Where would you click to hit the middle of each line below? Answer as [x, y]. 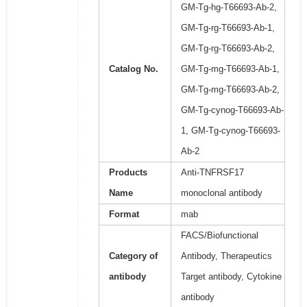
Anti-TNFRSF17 [212, 173]
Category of [133, 256]
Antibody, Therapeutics [226, 256]
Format [124, 214]
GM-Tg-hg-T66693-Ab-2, [229, 8]
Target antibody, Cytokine [231, 277]
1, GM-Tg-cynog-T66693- [230, 131]
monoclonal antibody [221, 193]
